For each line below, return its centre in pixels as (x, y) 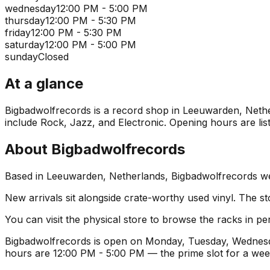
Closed (53, 57)
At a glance (44, 84)
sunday (21, 57)
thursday (25, 21)
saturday (25, 45)
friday (18, 33)
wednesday (30, 9)
